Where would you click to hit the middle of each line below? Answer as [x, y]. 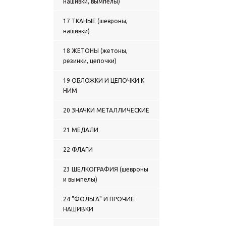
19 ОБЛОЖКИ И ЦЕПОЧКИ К [104, 80]
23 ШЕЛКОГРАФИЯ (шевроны [106, 169]
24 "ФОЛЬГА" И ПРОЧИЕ [99, 199]
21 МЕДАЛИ [81, 130]
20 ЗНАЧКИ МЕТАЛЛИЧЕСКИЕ [106, 110]
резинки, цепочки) [90, 61]
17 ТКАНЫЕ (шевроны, [95, 21]
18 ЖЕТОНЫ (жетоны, [95, 51]
